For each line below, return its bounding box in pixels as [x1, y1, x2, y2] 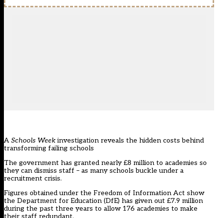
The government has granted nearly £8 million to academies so [4, 159, 207, 167]
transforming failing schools [4, 144, 94, 153]
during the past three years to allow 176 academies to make [4, 204, 198, 213]
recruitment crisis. [4, 174, 62, 183]
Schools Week [11, 136, 57, 145]
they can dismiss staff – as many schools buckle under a [4, 166, 183, 175]
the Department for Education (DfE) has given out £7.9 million [4, 197, 203, 205]
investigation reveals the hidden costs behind [57, 136, 204, 145]
